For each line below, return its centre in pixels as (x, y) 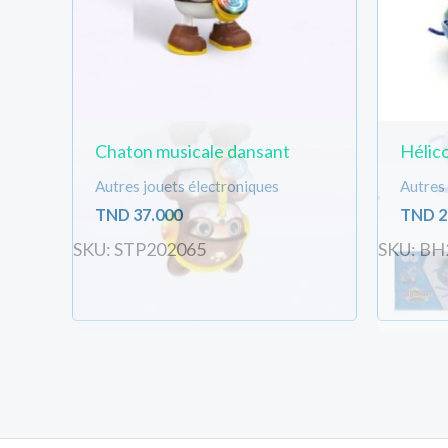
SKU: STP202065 (139, 248)
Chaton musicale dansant (192, 151)
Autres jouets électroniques (186, 186)
